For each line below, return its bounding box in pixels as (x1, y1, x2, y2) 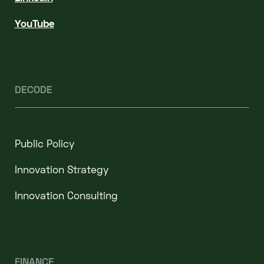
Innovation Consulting (14, 189, 118, 202)
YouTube (14, 16, 54, 29)
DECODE (14, 82, 52, 95)
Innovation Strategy (14, 163, 109, 176)
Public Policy (14, 137, 75, 150)
